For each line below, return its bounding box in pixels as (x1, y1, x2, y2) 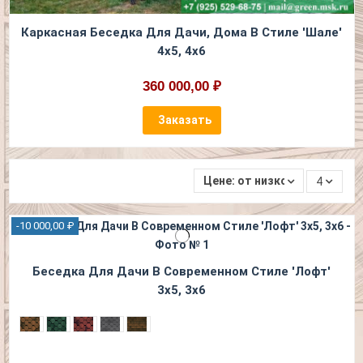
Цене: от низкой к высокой (203, 173, 356, 187)
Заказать (157, 113, 211, 126)
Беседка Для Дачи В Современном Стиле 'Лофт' (32, 263, 331, 279)
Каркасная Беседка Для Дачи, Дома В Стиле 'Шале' (21, 24, 342, 40)
